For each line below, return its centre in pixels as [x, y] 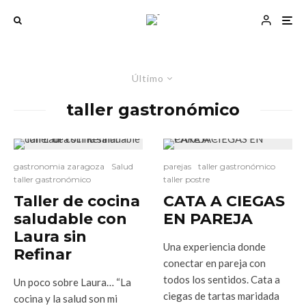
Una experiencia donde [214, 247]
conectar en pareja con [214, 263]
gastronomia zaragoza [59, 166]
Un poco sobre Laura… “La [72, 282]
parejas [177, 166]
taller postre [186, 179]
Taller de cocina [77, 201]
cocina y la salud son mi [66, 298]
